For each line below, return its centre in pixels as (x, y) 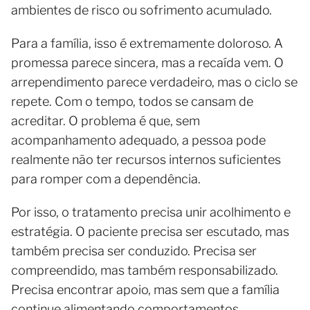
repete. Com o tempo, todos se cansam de (132, 102)
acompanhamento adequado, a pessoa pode (138, 140)
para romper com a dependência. (106, 179)
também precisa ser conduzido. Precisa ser (134, 251)
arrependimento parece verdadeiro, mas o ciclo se (154, 82)
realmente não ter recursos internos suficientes (146, 160)
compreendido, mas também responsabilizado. (145, 271)
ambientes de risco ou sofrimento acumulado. (142, 10)
